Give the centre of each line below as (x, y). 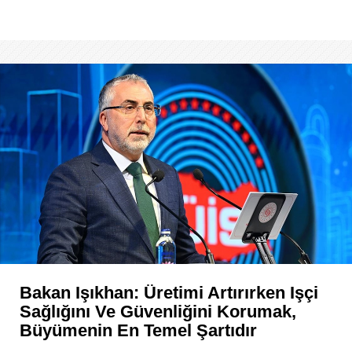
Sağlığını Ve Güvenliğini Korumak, (158, 312)
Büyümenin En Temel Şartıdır (138, 330)
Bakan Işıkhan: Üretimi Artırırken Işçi (169, 293)
